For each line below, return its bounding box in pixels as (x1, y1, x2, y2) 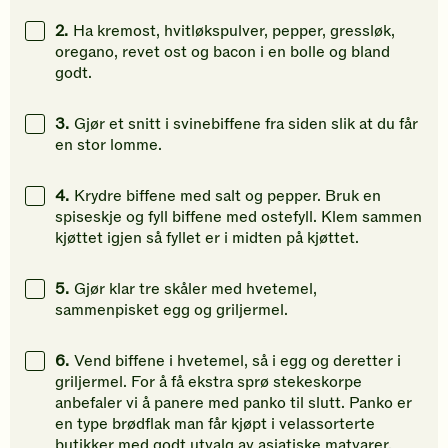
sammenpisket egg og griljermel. (55, 299, 288, 322)
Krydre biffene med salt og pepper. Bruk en (74, 185, 381, 208)
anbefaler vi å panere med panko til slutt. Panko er (55, 392, 412, 415)
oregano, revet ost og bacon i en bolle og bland (55, 41, 390, 64)
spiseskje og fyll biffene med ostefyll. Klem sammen (55, 206, 422, 229)
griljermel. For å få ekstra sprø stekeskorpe (55, 371, 362, 394)
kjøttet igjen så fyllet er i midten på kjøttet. (55, 227, 359, 250)
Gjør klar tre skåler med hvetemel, (74, 278, 317, 301)
